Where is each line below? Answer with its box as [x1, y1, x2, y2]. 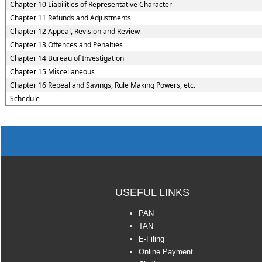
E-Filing [139, 235, 164, 243]
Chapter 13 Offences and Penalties [9, 40, 123, 50]
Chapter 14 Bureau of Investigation [9, 53, 124, 63]
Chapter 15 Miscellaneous [9, 67, 95, 77]
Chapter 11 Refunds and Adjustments [9, 13, 131, 23]
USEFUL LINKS [115, 187, 189, 198]
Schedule [9, 94, 40, 104]
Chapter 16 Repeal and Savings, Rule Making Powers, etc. [9, 80, 195, 90]
